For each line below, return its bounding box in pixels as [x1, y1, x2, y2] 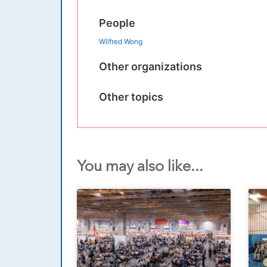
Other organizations [99, 60, 202, 73]
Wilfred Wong [99, 36, 142, 46]
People [99, 16, 135, 29]
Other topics [99, 90, 163, 103]
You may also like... [77, 159, 203, 175]
